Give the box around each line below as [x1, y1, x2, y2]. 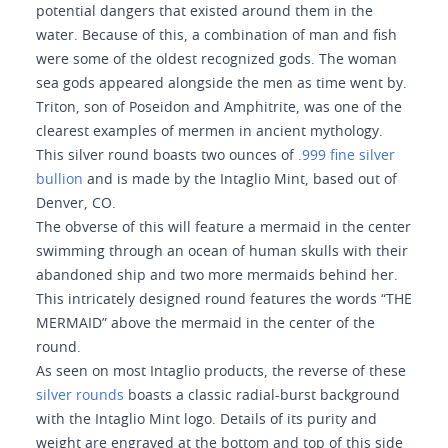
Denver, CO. [36, 197, 116, 211]
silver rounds [36, 389, 124, 403]
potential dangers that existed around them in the [36, 5, 373, 19]
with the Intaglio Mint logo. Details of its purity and [36, 413, 377, 427]
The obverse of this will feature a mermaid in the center [36, 221, 411, 235]
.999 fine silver [298, 149, 395, 163]
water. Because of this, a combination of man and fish [36, 29, 397, 43]
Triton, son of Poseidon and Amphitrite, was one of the [36, 101, 402, 115]
